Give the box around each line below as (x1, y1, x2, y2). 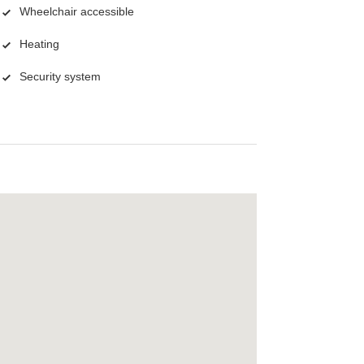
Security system (19, 70, 101, 84)
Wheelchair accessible (19, 5, 134, 19)
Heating (19, 37, 59, 51)
